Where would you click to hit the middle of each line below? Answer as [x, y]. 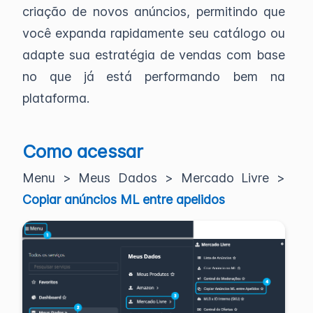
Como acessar [83, 152]
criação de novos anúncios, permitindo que [154, 12]
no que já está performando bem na [154, 77]
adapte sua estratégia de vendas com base [154, 55]
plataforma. [56, 98]
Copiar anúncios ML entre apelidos [124, 200]
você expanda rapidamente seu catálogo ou [154, 33]
